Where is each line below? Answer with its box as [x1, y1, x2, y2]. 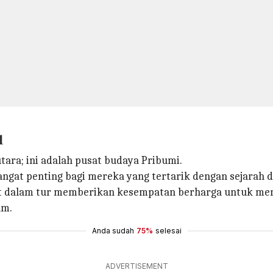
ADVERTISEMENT [105, 261, 168, 271]
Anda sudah [91, 226, 134, 235]
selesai [155, 226, 182, 235]
